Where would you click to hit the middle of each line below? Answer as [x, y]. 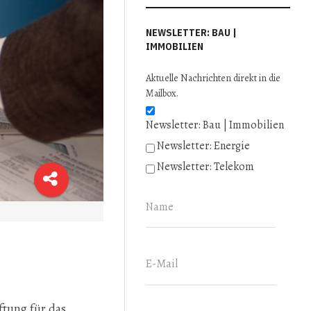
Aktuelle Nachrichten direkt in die [213, 78]
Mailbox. [162, 93]
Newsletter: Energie [204, 146]
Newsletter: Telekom [206, 167]
